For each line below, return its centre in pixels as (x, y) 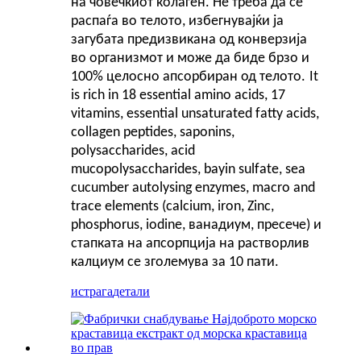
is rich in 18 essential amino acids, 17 (178, 95)
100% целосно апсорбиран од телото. (188, 77)
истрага (92, 291)
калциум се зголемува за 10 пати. (175, 262)
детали (131, 291)
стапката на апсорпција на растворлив (190, 243)
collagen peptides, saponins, (153, 132)
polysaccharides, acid (133, 151)
